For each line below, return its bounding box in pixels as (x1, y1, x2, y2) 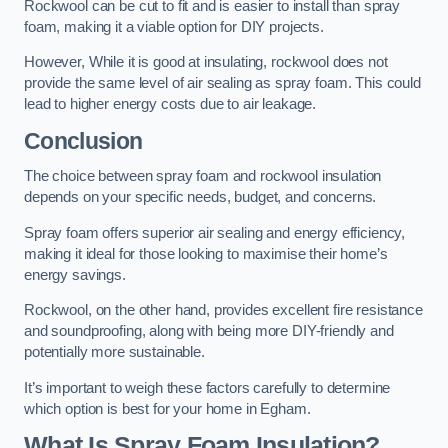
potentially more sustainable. (24, 344, 205, 361)
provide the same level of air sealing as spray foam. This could (24, 75, 421, 92)
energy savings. (24, 266, 126, 283)
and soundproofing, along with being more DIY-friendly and (24, 323, 394, 340)
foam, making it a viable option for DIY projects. (24, 18, 324, 35)
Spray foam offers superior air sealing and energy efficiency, (24, 224, 406, 241)
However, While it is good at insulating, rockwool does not (24, 54, 388, 71)
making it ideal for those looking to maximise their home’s (24, 245, 388, 262)
